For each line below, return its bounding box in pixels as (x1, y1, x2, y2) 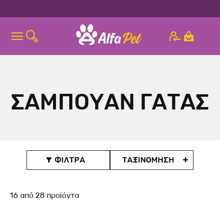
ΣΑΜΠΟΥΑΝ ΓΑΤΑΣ (11, 88, 209, 116)
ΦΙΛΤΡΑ (52, 155, 85, 165)
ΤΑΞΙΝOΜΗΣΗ (122, 155, 174, 165)
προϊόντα (45, 190, 79, 200)
